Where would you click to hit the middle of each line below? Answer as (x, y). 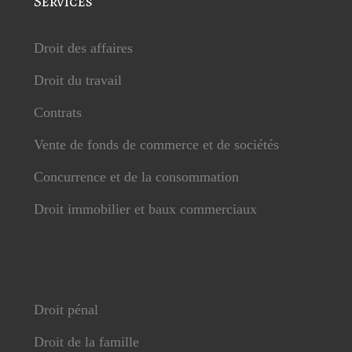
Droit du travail (77, 80)
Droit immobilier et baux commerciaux (145, 209)
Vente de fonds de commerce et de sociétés (156, 145)
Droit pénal (66, 310)
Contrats (57, 112)
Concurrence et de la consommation (136, 177)
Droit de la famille (86, 342)
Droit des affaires (83, 48)
